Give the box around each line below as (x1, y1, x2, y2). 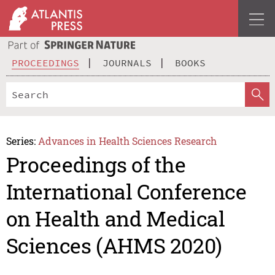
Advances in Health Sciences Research (38, 134, 217, 147)
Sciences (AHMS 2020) (6, 231, 222, 260)
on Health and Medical (6, 204, 225, 233)
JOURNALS (103, 56, 152, 69)
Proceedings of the (6, 150, 186, 179)
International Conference (6, 177, 247, 206)
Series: (6, 134, 36, 147)
